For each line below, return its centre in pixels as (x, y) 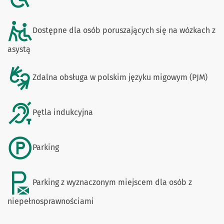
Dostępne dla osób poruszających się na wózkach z (124, 30)
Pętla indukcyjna (63, 112)
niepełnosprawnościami (51, 201)
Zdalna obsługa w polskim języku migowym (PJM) (120, 77)
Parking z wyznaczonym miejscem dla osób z (112, 182)
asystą (19, 49)
